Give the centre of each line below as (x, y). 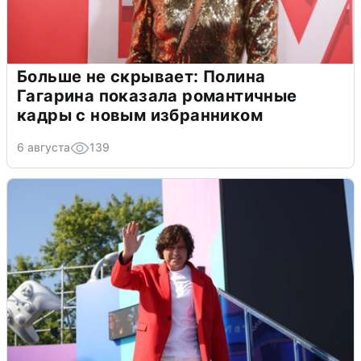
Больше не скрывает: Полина (141, 77)
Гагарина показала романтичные (157, 96)
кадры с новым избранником (140, 116)
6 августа (44, 147)
